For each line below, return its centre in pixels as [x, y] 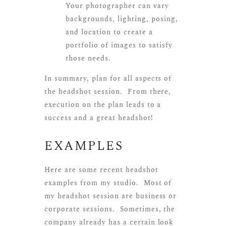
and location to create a [109, 32]
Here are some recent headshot [101, 170]
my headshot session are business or [111, 196]
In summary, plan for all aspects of [108, 79]
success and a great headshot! [99, 118]
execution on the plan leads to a [103, 105]
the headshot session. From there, [108, 92]
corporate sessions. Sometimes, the [110, 209]
